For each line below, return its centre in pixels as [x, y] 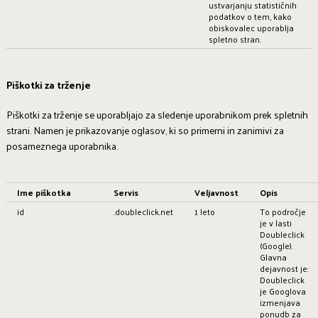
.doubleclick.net [143, 211]
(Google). [276, 245]
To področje [283, 211]
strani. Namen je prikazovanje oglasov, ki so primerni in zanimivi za [145, 130]
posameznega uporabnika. [62, 146]
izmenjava [280, 302]
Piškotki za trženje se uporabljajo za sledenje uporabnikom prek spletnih [157, 114]
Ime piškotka [44, 192]
